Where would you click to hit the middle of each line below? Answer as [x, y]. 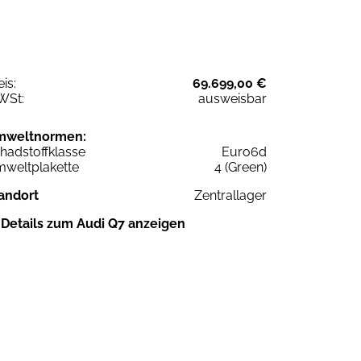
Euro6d [244, 151]
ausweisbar [232, 98]
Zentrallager [230, 195]
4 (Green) [241, 167]
